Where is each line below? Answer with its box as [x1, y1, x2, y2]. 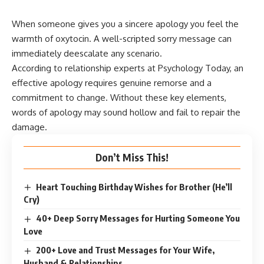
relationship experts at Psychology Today [65, 62, 230, 74]
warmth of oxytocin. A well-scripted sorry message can [12, 32, 232, 44]
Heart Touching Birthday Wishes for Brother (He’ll [36, 181, 233, 192]
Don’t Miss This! [95, 150, 169, 164]
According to [12, 62, 65, 74]
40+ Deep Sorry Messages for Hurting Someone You [36, 213, 240, 224]
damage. [12, 121, 47, 133]
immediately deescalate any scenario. [12, 47, 162, 59]
